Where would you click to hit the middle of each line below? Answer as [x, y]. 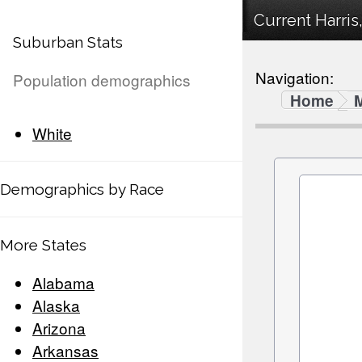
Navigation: [295, 78]
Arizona [59, 328]
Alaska [56, 305]
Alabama [63, 283]
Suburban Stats [68, 42]
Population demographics [102, 80]
